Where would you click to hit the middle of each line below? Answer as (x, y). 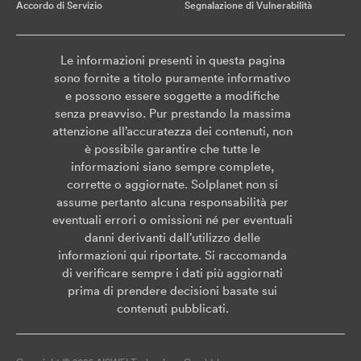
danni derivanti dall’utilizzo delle (172, 238)
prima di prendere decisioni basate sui (172, 291)
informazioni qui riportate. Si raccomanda (172, 255)
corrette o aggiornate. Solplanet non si (172, 185)
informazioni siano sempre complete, (172, 167)
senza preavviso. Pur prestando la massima (172, 114)
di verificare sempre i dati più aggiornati (172, 273)
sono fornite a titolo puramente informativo (172, 78)
